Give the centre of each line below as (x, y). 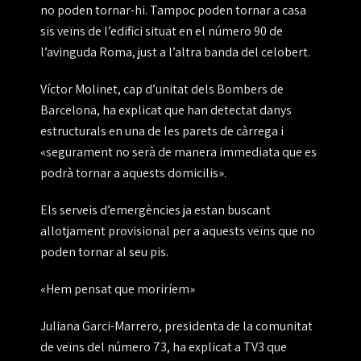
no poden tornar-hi (93, 10)
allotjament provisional (106, 231)
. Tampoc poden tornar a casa (226, 10)
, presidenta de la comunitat (236, 326)
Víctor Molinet (79, 89)
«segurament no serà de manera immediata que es (178, 152)
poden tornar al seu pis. (104, 252)
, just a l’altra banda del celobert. (221, 52)
